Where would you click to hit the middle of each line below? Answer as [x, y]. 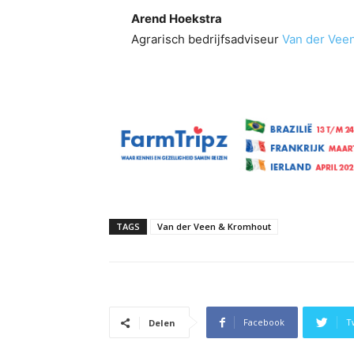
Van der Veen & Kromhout [214, 227]
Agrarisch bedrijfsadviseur [206, 39]
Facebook [264, 322]
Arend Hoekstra [176, 19]
